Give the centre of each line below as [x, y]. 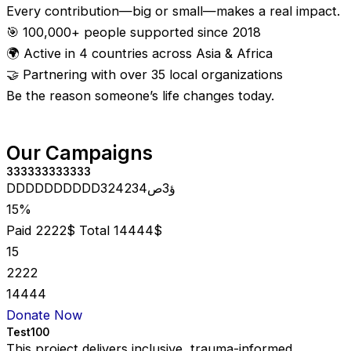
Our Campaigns [80, 153]
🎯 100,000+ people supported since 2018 [134, 33]
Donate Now [44, 315]
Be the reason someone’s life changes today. [140, 96]
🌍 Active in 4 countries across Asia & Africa [139, 54]
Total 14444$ [121, 231]
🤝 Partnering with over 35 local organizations [145, 75]
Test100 [28, 333]
